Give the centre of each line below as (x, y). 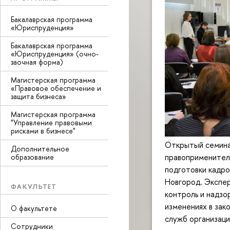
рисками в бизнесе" (43, 131)
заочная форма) (37, 62)
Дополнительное (40, 149)
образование (32, 157)
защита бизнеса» (39, 96)
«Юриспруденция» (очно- (55, 54)
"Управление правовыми (51, 122)
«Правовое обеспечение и (56, 88)
